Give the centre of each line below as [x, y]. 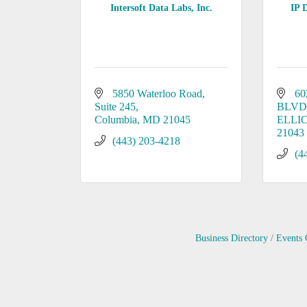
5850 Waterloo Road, [159, 94]
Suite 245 [115, 107]
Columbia [116, 120]
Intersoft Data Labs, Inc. [161, 8]
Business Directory [231, 238]
